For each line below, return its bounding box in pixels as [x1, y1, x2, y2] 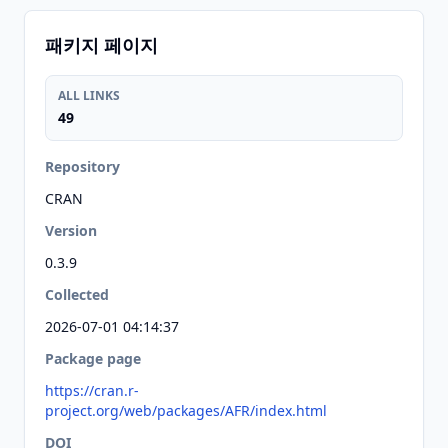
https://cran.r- [45, 381, 139, 400]
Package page [45, 349, 141, 368]
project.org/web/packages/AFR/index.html [45, 401, 327, 420]
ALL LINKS [58, 87, 120, 104]
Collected [45, 285, 109, 304]
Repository [45, 157, 120, 176]
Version [45, 221, 97, 240]
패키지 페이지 [45, 33, 158, 57]
